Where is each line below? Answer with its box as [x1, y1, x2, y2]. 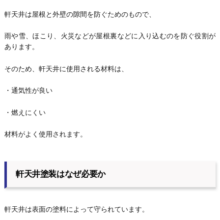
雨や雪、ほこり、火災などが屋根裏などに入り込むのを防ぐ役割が [4, 32, 216, 40]
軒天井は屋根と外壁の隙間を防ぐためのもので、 [4, 10, 156, 19]
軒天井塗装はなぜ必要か [15, 169, 106, 179]
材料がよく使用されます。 [4, 130, 87, 138]
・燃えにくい [4, 108, 46, 116]
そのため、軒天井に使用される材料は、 [4, 64, 128, 73]
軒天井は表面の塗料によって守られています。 [4, 205, 149, 213]
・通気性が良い [4, 86, 53, 95]
